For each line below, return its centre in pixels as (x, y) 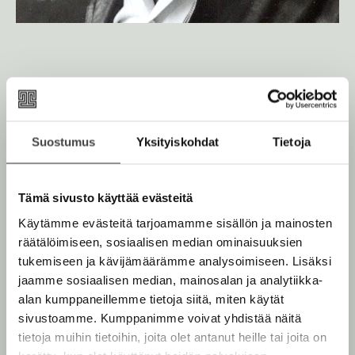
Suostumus (63, 142)
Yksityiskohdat (177, 142)
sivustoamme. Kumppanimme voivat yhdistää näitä (160, 317)
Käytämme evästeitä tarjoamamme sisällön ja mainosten (175, 222)
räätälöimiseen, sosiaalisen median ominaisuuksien (160, 241)
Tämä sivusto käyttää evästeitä (106, 197)
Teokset (46, 125)
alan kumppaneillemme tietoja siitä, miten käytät (151, 298)
